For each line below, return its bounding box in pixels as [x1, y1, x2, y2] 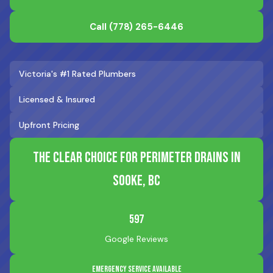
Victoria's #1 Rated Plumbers [19, 68, 136, 79]
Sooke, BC [113, 172, 160, 190]
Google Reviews [105, 233, 168, 244]
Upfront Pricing [19, 119, 79, 130]
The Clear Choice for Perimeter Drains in [32, 149, 241, 166]
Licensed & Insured [19, 94, 95, 105]
